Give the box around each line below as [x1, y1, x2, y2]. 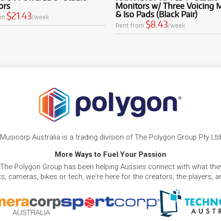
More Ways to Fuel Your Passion [54, 150, 166, 159]
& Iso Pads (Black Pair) [115, 9, 197, 20]
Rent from [115, 21, 146, 30]
